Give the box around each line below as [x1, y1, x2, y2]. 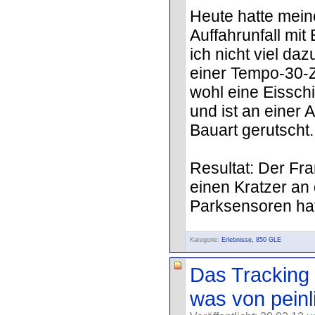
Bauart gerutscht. [190, 120, 314, 139]
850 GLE [256, 236, 281, 243]
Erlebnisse [221, 236, 252, 243]
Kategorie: [190, 236, 219, 243]
